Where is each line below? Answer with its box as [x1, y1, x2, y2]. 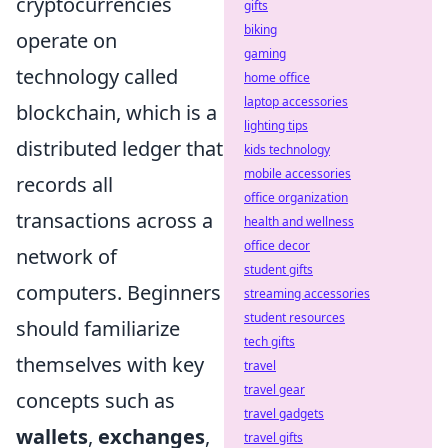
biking [244, 21, 277, 38]
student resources [244, 309, 345, 326]
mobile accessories [244, 165, 351, 182]
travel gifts [244, 429, 303, 446]
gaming [244, 45, 286, 62]
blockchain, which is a [16, 98, 217, 126]
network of [16, 242, 117, 270]
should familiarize [16, 314, 180, 342]
